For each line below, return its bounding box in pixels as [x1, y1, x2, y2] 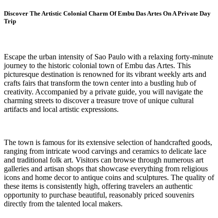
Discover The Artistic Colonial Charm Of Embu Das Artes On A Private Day [4, 10, 211, 18]
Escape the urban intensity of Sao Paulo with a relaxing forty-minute [4, 53, 213, 61]
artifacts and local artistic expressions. [4, 105, 119, 114]
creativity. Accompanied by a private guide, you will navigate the [4, 88, 203, 96]
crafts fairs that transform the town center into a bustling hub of [4, 79, 196, 88]
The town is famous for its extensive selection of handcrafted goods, [4, 138, 212, 147]
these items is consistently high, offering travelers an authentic [4, 182, 193, 191]
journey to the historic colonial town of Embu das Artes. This [4, 61, 191, 70]
